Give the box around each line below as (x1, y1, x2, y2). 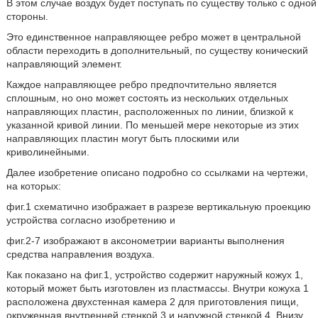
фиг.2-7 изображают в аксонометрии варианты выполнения (6, 235, 285, 246)
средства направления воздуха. (6, 248, 155, 260)
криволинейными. (6, 146, 89, 158)
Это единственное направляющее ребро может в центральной (6, 31, 301, 43)
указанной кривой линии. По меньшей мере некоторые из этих (6, 119, 299, 131)
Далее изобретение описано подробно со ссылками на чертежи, (6, 167, 308, 178)
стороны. (6, 11, 48, 22)
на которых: (6, 180, 61, 192)
